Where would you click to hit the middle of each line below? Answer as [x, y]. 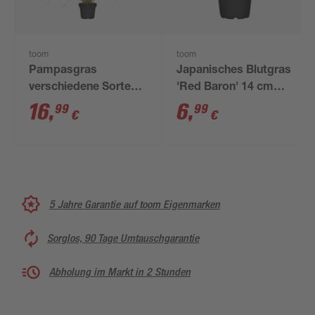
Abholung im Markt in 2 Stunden [120, 272]
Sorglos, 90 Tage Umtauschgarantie [123, 238]
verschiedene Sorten [83, 88]
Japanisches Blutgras [234, 71]
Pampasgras [63, 71]
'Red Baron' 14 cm [225, 88]
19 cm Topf [58, 105]
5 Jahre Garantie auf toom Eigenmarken [135, 204]
